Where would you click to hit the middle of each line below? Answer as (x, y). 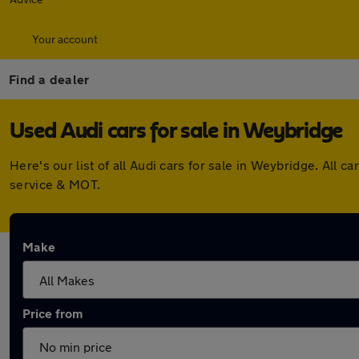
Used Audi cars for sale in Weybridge (176, 131)
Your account (65, 39)
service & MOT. (55, 184)
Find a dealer (49, 79)
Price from (52, 313)
